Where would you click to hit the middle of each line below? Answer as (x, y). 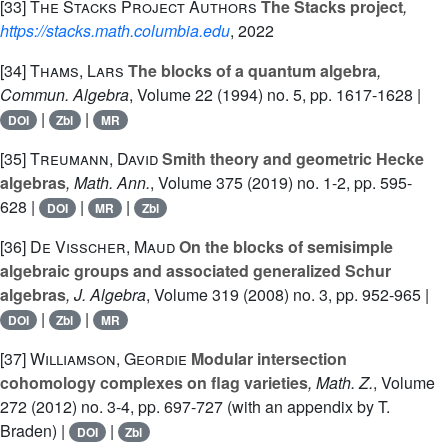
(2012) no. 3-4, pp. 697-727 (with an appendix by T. (208, 406)
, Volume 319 (192, 294)
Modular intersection (267, 358)
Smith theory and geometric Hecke (291, 158)
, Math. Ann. (108, 182)
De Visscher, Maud (102, 246)
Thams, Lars (77, 70)
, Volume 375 (196, 182)
